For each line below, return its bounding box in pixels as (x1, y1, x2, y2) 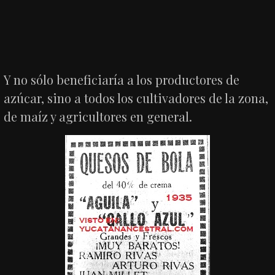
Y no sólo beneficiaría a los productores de (4, 71, 240, 88)
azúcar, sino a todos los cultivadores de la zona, (4, 89, 269, 106)
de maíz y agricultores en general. (4, 107, 193, 125)
